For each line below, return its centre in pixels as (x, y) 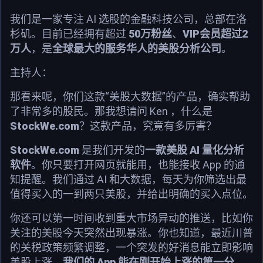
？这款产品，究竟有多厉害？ (148, 126)
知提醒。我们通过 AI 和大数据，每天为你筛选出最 (128, 179)
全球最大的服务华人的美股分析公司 (137, 48)
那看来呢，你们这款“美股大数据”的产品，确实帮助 (130, 96)
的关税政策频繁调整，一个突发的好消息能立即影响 (131, 247)
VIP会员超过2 (215, 33)
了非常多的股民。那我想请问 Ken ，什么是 (111, 111)
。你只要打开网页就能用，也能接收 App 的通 (138, 164)
